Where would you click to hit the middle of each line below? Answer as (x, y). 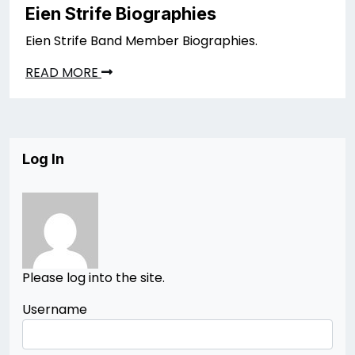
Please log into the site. (94, 278)
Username (55, 309)
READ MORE (63, 73)
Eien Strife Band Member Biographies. (141, 41)
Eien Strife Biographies (121, 13)
